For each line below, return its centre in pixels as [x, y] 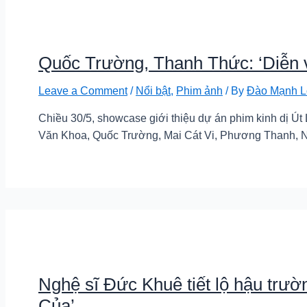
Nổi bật [153, 90]
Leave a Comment [83, 90]
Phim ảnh [199, 90]
